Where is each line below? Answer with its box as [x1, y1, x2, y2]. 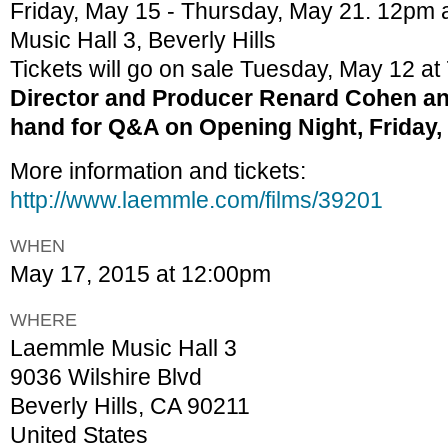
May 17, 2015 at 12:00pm [10, 261, 271, 288]
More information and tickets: [10, 158, 306, 185]
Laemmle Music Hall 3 [10, 334, 237, 361]
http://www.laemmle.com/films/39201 [10, 187, 383, 214]
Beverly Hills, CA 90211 [10, 392, 250, 419]
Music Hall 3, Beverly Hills [10, 26, 276, 53]
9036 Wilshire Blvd [10, 363, 202, 390]
